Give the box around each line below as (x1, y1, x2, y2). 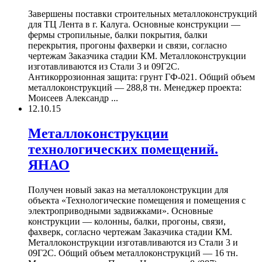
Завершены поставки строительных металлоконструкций (28, 8, 257, 19)
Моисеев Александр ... (28, 92, 118, 103)
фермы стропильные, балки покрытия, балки (28, 29, 208, 40)
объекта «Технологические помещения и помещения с (28, 195, 246, 205)
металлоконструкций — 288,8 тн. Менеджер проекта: (28, 82, 242, 92)
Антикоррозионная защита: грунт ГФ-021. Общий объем (28, 71, 255, 82)
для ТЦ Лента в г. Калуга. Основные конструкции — (28, 19, 240, 29)
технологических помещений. (28, 141, 218, 157)
